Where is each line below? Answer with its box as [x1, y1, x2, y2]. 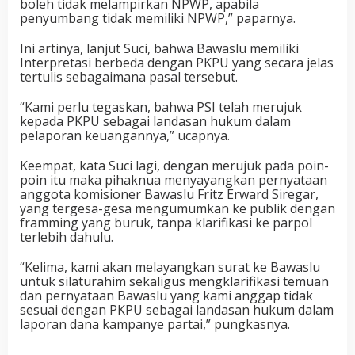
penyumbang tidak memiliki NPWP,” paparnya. [20, 10, 296, 27]
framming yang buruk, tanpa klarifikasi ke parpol [20, 214, 312, 231]
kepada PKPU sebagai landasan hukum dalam [20, 113, 291, 130]
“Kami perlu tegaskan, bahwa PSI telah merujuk [20, 98, 302, 116]
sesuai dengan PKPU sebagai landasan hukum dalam [20, 301, 334, 319]
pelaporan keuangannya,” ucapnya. [20, 127, 230, 144]
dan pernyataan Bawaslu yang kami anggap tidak [20, 287, 313, 304]
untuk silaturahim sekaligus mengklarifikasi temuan [20, 273, 329, 290]
